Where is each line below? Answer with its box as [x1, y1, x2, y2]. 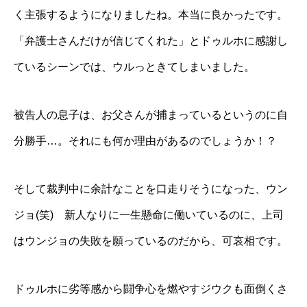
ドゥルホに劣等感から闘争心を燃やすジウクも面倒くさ [14, 283, 288, 295]
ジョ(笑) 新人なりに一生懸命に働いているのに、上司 [14, 209, 284, 221]
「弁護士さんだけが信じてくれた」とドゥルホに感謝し [14, 35, 288, 47]
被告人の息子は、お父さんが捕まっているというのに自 [14, 109, 288, 121]
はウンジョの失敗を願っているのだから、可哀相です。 [14, 235, 288, 247]
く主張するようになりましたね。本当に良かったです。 [14, 9, 288, 21]
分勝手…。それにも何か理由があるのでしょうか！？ [14, 135, 277, 147]
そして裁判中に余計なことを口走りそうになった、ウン [14, 183, 288, 195]
